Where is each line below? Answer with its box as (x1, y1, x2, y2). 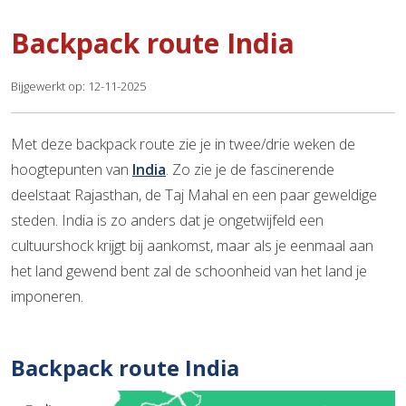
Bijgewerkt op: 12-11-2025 (11, 78, 146, 94)
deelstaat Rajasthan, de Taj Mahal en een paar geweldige (11, 185, 377, 205)
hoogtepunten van (11, 159, 132, 179)
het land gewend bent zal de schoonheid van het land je (11, 261, 367, 281)
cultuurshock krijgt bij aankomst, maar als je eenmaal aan (11, 236, 373, 256)
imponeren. (11, 286, 83, 306)
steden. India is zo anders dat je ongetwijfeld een (11, 210, 324, 230)
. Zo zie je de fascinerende (166, 159, 334, 179)
